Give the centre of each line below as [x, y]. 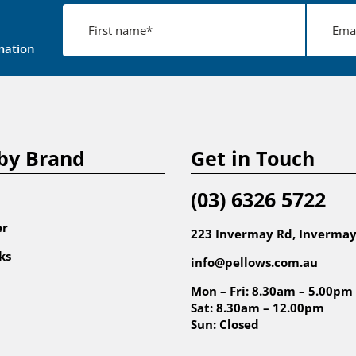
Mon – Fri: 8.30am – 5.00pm [272, 290]
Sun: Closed [225, 324]
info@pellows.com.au [254, 262]
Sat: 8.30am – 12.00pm [257, 307]
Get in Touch [253, 158]
